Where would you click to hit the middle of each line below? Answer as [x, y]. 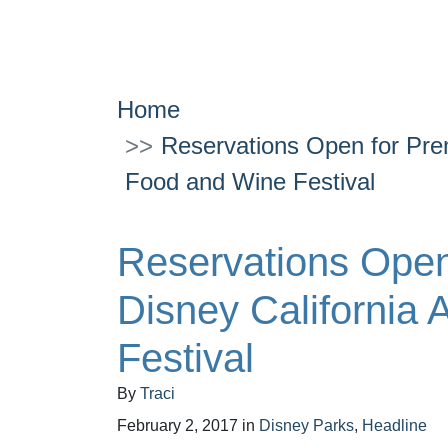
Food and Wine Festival [250, 181]
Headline [394, 425]
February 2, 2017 [177, 425]
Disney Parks [306, 425]
